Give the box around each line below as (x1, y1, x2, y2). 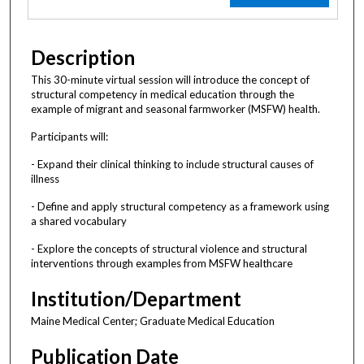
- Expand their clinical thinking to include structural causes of (31, 157, 314, 171)
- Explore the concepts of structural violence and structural (31, 241, 307, 255)
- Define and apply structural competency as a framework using (31, 199, 329, 213)
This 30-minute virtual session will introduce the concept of (31, 72, 310, 86)
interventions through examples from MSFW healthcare (31, 256, 292, 270)
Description (31, 45, 135, 69)
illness (31, 171, 59, 185)
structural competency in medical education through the (31, 87, 294, 101)
